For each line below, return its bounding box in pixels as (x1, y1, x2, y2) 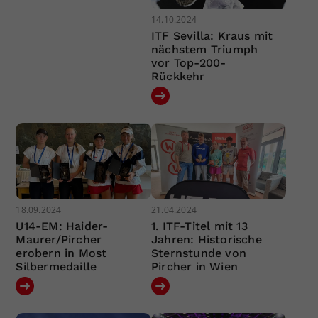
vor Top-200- (150, 56, 226, 70)
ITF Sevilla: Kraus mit (150, 29, 273, 43)
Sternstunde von (150, 246, 246, 260)
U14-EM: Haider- (16, 219, 109, 233)
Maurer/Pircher (16, 232, 102, 246)
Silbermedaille (16, 259, 97, 273)
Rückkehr (150, 70, 205, 84)
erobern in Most (16, 246, 107, 260)
